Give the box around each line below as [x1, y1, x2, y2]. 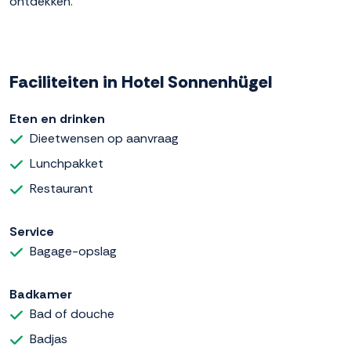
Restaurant [30, 180, 93, 197]
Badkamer [9, 286, 72, 303]
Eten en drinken [9, 110, 105, 128]
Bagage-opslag [30, 243, 117, 260]
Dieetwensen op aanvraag [30, 130, 179, 147]
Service [9, 223, 54, 241]
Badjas [30, 331, 67, 348]
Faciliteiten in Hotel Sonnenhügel [9, 71, 272, 94]
